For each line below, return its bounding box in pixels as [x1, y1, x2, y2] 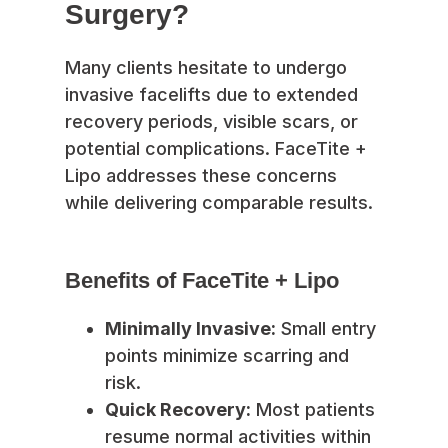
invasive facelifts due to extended [65, 83, 358, 105]
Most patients [251, 398, 375, 420]
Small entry [276, 317, 376, 339]
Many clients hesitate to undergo [65, 56, 347, 78]
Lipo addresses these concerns [65, 164, 337, 186]
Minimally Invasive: [105, 317, 276, 339]
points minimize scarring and [105, 344, 349, 366]
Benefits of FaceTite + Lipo [65, 267, 339, 293]
